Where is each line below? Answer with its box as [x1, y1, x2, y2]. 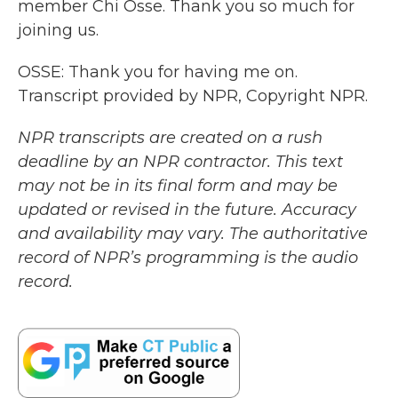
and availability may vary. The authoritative [18, 224, 368, 243]
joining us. [18, 20, 99, 40]
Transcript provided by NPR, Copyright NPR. [18, 86, 368, 106]
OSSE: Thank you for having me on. [18, 62, 298, 82]
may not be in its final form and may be [18, 176, 338, 195]
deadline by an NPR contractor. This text [18, 152, 343, 171]
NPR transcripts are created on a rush [18, 128, 322, 147]
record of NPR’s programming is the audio [18, 248, 358, 267]
